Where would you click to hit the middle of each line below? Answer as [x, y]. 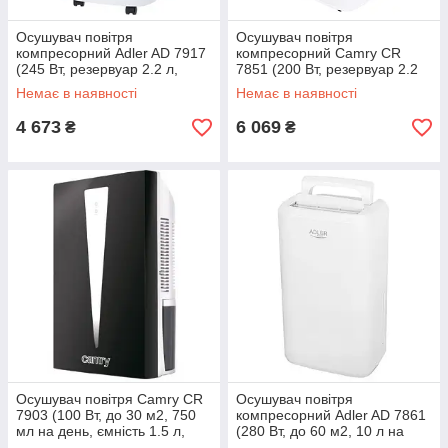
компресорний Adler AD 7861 [331, 415]
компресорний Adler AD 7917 [111, 53]
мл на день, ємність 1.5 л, [100, 431]
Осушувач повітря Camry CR [109, 399]
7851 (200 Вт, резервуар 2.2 [327, 69]
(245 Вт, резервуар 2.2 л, [97, 69]
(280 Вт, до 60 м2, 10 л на [320, 431]
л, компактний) [284, 85]
